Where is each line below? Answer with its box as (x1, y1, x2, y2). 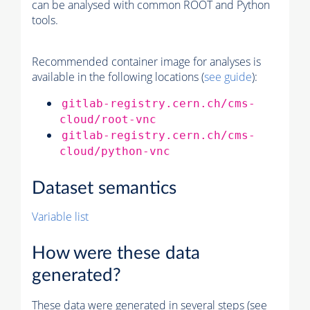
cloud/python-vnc (60, 145, 170, 158)
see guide (204, 69, 252, 85)
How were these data (32, 244, 200, 262)
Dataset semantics (32, 179, 176, 198)
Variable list (32, 209, 89, 225)
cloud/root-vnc (60, 113, 156, 127)
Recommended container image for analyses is (32, 54, 261, 70)
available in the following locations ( (32, 69, 204, 85)
